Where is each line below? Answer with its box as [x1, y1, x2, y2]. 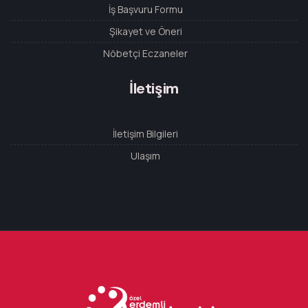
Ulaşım [131, 149, 160, 163]
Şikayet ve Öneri [109, 25, 182, 38]
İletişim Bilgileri [113, 127, 178, 141]
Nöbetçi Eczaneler [103, 47, 188, 60]
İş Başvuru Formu [108, 3, 183, 16]
